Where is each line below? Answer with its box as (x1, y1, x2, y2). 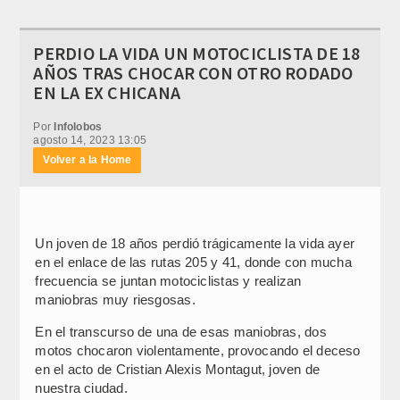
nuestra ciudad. (35, 379, 128, 396)
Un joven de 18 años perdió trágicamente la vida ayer (35, 235, 355, 251)
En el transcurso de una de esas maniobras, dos (35, 323, 327, 339)
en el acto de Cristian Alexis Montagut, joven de (35, 361, 321, 377)
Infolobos (54, 120, 103, 133)
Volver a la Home (43, 153, 132, 166)
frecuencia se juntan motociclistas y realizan (35, 272, 302, 288)
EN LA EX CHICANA (33, 80, 181, 104)
